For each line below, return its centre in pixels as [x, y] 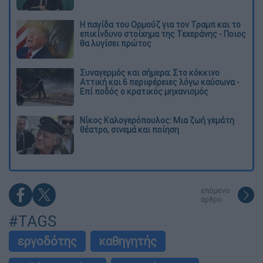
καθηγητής [128, 241]
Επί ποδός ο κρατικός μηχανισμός [144, 91]
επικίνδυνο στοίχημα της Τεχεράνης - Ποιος [163, 34]
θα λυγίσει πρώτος [116, 43]
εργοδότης [47, 241]
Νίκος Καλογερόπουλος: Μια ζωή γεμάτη [157, 121]
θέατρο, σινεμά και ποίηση [129, 130]
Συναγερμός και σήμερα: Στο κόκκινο [150, 73]
